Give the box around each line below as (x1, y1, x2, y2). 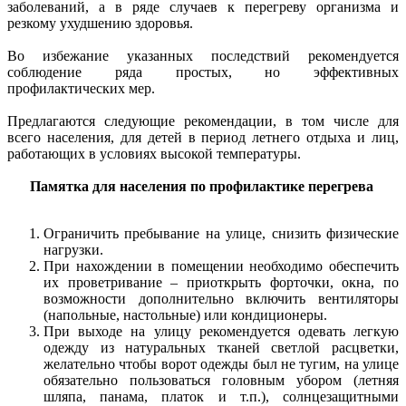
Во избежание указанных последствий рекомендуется (7, 47, 399, 63)
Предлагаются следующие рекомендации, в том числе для (7, 112, 399, 129)
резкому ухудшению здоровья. (7, 14, 193, 31)
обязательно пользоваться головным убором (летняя (43, 372, 399, 388)
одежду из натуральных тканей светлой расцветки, (43, 339, 399, 355)
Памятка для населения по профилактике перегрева (29, 178, 377, 194)
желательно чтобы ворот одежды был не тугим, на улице (43, 355, 399, 372)
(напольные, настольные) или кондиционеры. (43, 306, 327, 323)
